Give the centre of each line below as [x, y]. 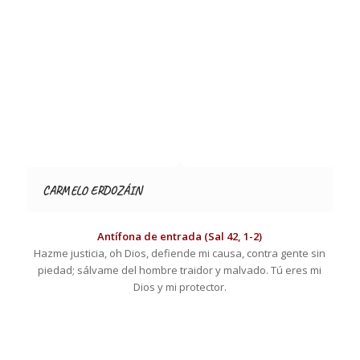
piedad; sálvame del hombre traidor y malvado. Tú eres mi [180, 270]
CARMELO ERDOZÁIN [92, 190]
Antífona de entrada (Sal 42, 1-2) [180, 236]
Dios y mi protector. [180, 286]
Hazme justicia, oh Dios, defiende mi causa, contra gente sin [180, 253]
